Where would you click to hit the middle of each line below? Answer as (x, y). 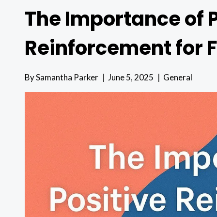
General (178, 77)
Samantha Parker (67, 77)
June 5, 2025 (131, 77)
